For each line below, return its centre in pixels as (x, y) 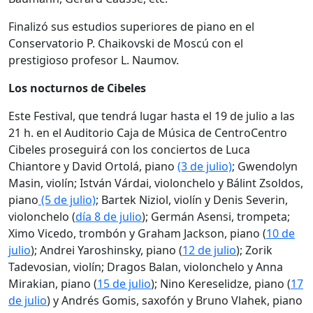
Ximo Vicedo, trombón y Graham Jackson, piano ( (137, 234)
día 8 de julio (109, 217)
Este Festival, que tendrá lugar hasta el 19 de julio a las (152, 116)
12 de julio (209, 250)
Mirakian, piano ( (53, 284)
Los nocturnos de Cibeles (77, 88)
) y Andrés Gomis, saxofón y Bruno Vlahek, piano (175, 301)
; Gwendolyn (265, 167)
